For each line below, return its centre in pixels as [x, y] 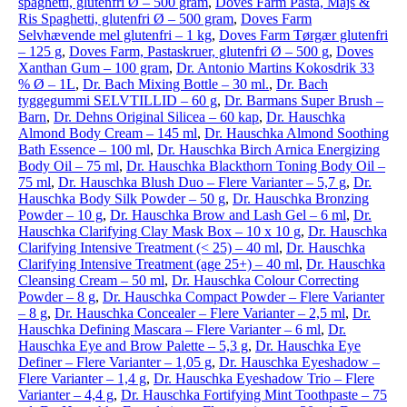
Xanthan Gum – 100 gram [94, 68]
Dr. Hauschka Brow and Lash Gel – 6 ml [228, 215]
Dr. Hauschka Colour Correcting [265, 280]
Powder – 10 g [60, 215]
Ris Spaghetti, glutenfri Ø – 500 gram [126, 19]
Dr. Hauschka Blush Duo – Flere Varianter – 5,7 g [202, 182]
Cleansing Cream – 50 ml [91, 280]
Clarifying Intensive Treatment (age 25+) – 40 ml [159, 264]
